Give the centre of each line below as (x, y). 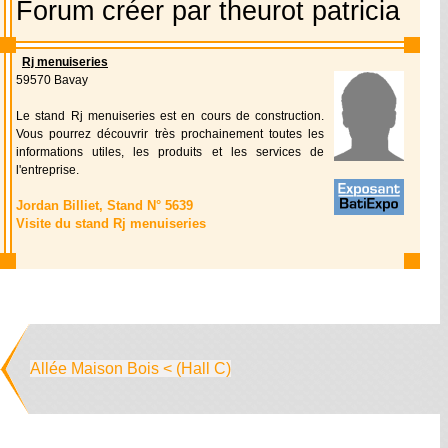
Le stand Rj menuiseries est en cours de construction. (170, 116)
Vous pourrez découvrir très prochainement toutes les (170, 134)
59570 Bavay (52, 80)
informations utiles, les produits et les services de (170, 152)
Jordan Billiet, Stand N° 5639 (104, 205)
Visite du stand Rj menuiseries (111, 223)
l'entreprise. (47, 170)
